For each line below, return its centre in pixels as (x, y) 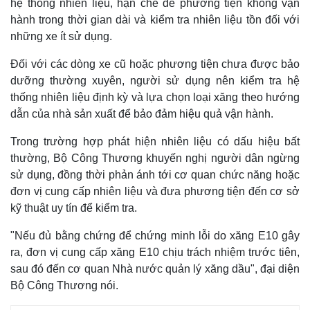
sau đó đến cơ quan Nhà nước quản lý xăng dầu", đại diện (155, 268)
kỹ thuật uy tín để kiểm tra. (74, 208)
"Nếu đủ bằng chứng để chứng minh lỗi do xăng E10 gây (155, 235)
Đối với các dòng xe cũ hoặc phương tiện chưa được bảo (155, 64)
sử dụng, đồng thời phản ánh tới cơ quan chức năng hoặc (155, 174)
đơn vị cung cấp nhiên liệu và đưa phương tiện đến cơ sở (155, 191)
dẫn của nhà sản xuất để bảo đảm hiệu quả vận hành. (142, 113)
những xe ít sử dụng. (61, 36)
